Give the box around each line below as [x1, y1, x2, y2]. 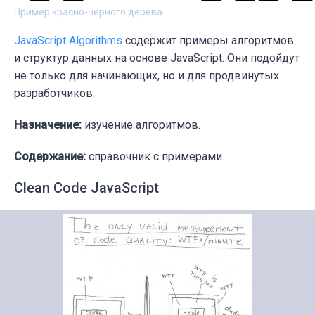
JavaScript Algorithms [14, 34, 122, 48]
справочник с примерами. [86, 150, 224, 164]
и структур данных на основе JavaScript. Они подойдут [14, 51, 300, 65]
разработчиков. [14, 86, 95, 101]
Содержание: [14, 150, 86, 164]
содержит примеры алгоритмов [122, 34, 294, 48]
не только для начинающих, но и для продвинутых [14, 69, 279, 83]
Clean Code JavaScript [14, 179, 159, 197]
